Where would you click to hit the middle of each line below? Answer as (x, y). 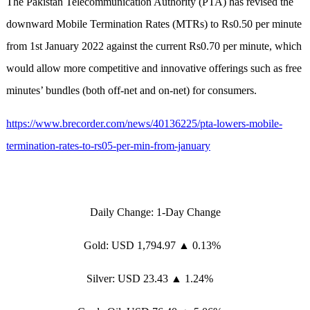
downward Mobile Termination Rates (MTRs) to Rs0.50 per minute (154, 24)
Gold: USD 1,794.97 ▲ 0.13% (155, 246)
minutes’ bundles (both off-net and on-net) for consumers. (131, 91)
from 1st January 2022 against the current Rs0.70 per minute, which (154, 46)
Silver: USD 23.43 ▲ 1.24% (155, 279)
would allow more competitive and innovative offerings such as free (154, 69)
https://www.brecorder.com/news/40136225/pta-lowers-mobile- (144, 124)
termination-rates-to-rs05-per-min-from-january (108, 146)
